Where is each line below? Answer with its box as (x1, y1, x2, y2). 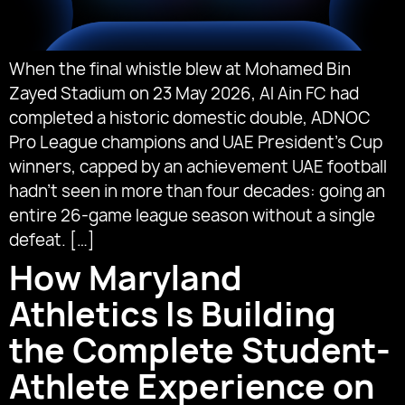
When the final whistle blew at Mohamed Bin (9, 57, 351, 80)
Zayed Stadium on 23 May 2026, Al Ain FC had (9, 81, 359, 105)
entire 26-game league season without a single (9, 203, 375, 227)
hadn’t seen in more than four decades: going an (9, 179, 385, 202)
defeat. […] (9, 228, 95, 251)
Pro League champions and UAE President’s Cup (9, 130, 382, 154)
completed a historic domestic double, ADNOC (9, 106, 371, 129)
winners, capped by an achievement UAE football (9, 155, 387, 178)
